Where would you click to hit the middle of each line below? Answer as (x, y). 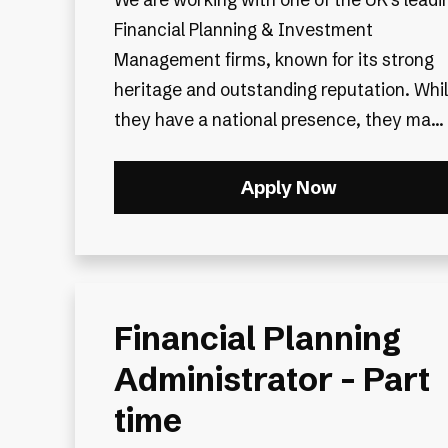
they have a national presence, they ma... (278, 120)
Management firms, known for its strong (273, 60)
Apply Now (288, 188)
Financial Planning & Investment (243, 30)
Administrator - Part (271, 379)
